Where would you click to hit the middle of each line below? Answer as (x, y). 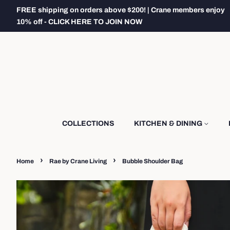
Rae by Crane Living (78, 161)
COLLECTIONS (88, 123)
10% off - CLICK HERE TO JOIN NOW (80, 22)
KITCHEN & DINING (169, 123)
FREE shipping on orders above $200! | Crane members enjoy (121, 10)
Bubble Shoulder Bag (152, 161)
